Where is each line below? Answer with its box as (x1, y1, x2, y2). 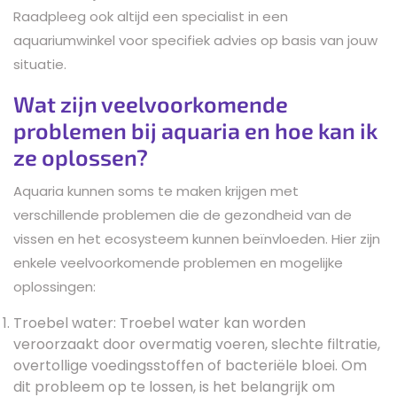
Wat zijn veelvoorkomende (13, 90, 288, 117)
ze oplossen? (13, 143, 148, 170)
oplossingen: (13, 276, 96, 296)
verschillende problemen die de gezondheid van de (13, 205, 352, 224)
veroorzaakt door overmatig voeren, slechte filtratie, (13, 333, 380, 354)
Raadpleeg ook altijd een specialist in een (13, 6, 288, 26)
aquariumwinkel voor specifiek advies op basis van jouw (13, 30, 378, 50)
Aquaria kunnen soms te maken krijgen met (13, 181, 299, 200)
